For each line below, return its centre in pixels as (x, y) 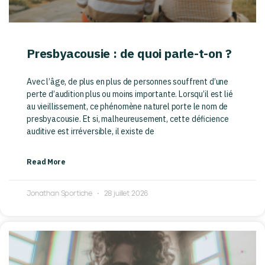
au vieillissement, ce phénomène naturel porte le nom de (127, 107)
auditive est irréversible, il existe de (91, 132)
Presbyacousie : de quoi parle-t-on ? (129, 54)
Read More (46, 162)
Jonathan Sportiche (60, 194)
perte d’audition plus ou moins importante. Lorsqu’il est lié (130, 94)
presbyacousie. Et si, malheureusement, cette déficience (128, 119)
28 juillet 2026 (125, 194)
